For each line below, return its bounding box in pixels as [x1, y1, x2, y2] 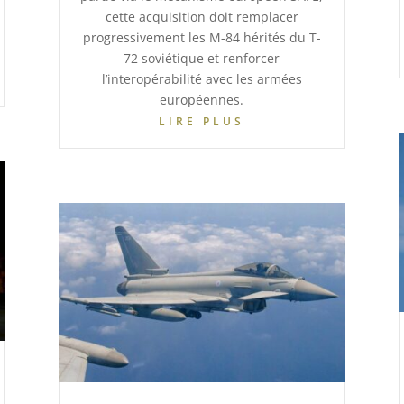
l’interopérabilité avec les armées [101, 70, 302, 88]
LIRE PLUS [159, 114, 245, 130]
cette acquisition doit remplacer [105, 8, 298, 26]
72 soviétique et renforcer [124, 50, 280, 68]
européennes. [160, 91, 244, 109]
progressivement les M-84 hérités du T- [82, 29, 321, 47]
